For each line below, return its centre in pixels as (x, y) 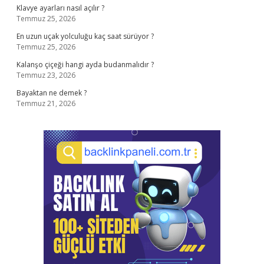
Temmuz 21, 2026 (46, 103)
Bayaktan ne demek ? (52, 93)
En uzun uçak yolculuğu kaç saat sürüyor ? (85, 36)
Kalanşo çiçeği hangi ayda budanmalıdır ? (85, 65)
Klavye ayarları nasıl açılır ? (60, 8)
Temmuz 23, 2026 (46, 75)
